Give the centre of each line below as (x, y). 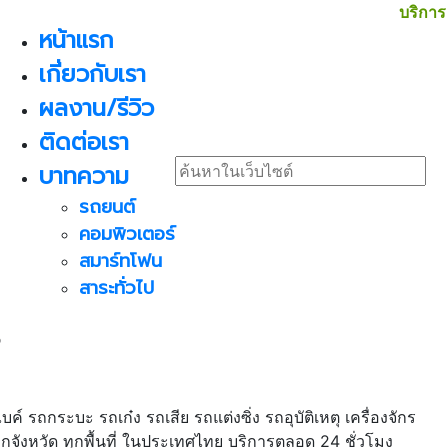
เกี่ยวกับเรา (92, 74)
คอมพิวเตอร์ (127, 234)
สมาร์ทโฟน (120, 261)
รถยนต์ (107, 207)
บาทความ (84, 176)
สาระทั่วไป (116, 288)
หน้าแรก (76, 40)
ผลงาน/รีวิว (96, 108)
